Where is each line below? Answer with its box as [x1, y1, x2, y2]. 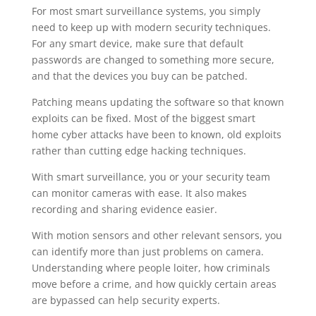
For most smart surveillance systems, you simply [31, 4, 260, 18]
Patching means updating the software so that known [31, 95, 284, 109]
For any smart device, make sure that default [31, 37, 243, 50]
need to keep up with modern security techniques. [31, 20, 271, 34]
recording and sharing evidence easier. [31, 202, 217, 216]
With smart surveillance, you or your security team [31, 170, 270, 183]
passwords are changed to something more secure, [31, 53, 274, 66]
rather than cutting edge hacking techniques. [31, 144, 246, 157]
